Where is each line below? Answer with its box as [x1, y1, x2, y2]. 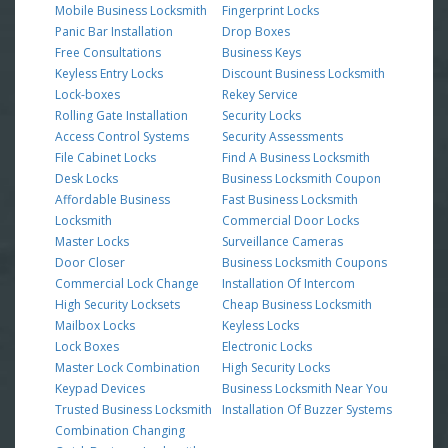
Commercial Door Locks [222, 211, 359, 229]
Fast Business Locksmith [222, 190, 358, 208]
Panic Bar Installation [55, 22, 173, 40]
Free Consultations [55, 43, 161, 61]
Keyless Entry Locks [55, 64, 163, 82]
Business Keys [222, 43, 301, 61]
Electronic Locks [222, 337, 312, 355]
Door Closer [55, 253, 125, 271]
